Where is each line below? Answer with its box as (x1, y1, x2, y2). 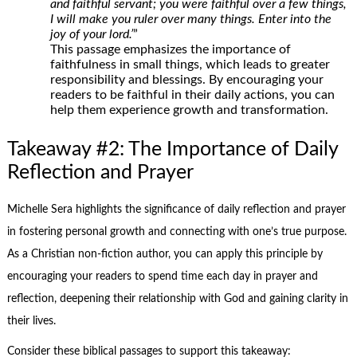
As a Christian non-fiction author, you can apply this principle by (6, 248, 323, 260)
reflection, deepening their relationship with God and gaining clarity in (6, 292, 348, 304)
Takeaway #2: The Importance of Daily (6, 139, 338, 159)
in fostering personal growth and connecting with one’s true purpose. (6, 226, 347, 237)
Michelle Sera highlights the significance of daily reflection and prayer (6, 203, 346, 215)
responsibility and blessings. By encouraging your (50, 73, 324, 86)
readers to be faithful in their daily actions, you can (50, 88, 335, 101)
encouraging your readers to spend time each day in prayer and (6, 270, 318, 282)
